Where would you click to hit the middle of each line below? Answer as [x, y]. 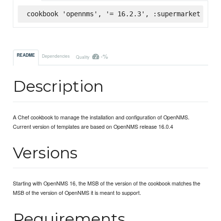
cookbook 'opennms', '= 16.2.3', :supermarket [113, 14]
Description [58, 86]
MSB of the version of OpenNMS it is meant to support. [77, 193]
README [26, 55]
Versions [45, 152]
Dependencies [56, 55]
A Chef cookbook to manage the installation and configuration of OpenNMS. [101, 117]
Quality [83, 56]
